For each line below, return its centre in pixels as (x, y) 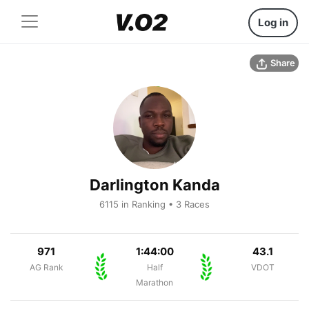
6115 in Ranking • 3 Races (154, 204)
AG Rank (46, 267)
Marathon (154, 282)
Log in (273, 22)
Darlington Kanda (154, 185)
